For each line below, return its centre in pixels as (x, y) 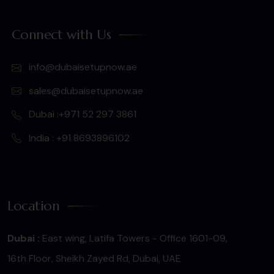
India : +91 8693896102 (78, 138)
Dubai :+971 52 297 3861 (81, 114)
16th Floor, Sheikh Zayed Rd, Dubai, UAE (94, 259)
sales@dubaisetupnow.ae (84, 91)
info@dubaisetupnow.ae (81, 67)
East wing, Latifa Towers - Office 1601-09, (134, 239)
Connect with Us (61, 35)
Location (34, 206)
